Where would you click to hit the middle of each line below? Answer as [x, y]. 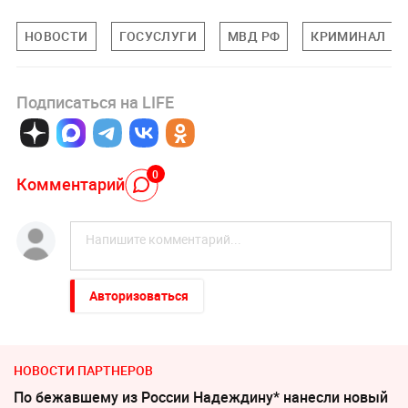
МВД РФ [254, 36]
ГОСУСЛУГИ [158, 36]
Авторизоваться [138, 296]
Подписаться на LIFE [95, 102]
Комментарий [70, 184]
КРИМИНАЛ [348, 36]
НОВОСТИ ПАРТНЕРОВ [83, 371]
